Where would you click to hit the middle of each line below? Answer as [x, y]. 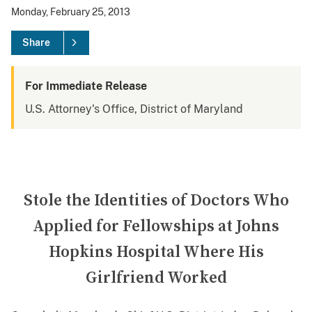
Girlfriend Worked [156, 279]
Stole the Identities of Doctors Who [156, 201]
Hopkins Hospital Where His [156, 253]
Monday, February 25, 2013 [71, 12]
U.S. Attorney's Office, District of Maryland [134, 109]
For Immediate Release [86, 86]
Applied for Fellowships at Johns [156, 227]
